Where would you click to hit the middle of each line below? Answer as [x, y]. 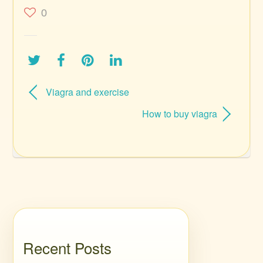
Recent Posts [68, 247]
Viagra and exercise [87, 92]
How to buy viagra [180, 113]
